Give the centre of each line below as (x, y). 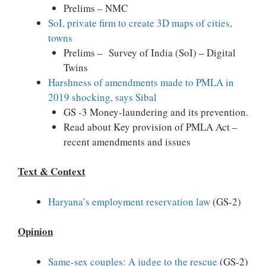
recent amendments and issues (127, 141)
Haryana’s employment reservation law (129, 201)
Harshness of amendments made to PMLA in (141, 82)
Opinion (35, 231)
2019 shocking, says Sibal (102, 97)
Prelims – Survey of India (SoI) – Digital (149, 52)
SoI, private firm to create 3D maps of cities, (140, 23)
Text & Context (52, 171)
